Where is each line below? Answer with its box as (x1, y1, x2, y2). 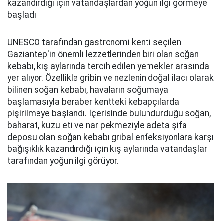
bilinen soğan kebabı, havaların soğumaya (7, 85, 168, 95)
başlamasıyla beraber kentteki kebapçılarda (7, 97, 179, 107)
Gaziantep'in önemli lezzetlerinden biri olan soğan (7, 49, 199, 59)
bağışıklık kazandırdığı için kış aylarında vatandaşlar (7, 144, 207, 154)
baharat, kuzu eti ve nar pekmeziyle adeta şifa (7, 120, 187, 130)
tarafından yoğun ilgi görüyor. (7, 156, 119, 166)
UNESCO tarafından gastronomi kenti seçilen (7, 37, 181, 47)
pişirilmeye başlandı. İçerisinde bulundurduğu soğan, (7, 109, 211, 118)
